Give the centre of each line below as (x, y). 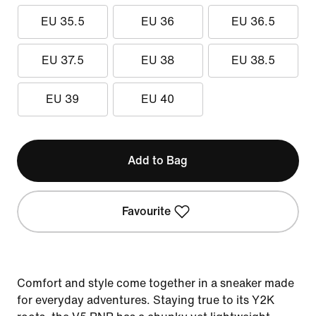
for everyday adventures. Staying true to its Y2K (146, 300)
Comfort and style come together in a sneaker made (156, 283)
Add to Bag (158, 160)
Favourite (147, 211)
